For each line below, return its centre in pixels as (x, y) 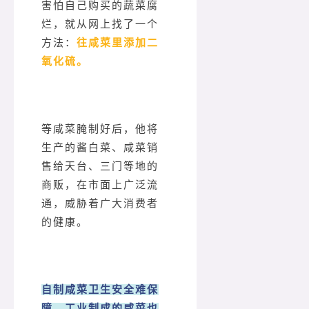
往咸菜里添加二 (118, 43)
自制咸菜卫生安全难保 (100, 290)
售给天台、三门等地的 (100, 167)
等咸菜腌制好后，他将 (100, 129)
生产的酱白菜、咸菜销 (100, 148)
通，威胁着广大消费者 (100, 204)
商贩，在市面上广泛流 (100, 185)
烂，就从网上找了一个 (100, 24)
